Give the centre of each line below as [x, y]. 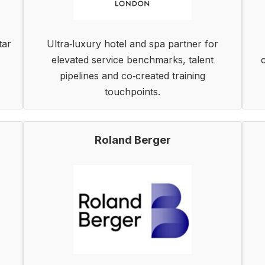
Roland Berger [132, 140]
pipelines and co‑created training [132, 76]
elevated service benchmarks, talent [132, 60]
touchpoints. [132, 92]
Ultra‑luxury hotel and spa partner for [132, 44]
